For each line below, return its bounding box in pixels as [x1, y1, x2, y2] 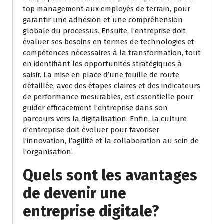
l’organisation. [23, 147, 73, 157]
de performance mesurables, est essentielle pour [23, 92, 193, 102]
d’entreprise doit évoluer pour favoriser [23, 125, 159, 135]
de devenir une [23, 184, 126, 203]
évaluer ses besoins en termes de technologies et [23, 37, 194, 47]
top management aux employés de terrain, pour [23, 4, 190, 14]
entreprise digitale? [23, 202, 159, 221]
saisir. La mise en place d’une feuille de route [23, 70, 179, 80]
